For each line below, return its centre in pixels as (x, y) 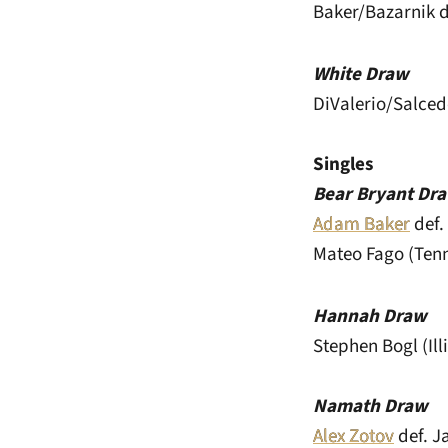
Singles (343, 164)
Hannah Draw (370, 316)
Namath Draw (370, 406)
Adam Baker (361, 224)
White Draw (361, 74)
